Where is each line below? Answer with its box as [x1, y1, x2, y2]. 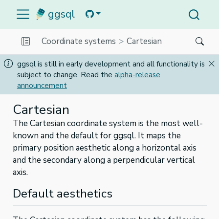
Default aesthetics [12, 186, 112, 202]
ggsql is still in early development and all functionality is [17, 59, 205, 69]
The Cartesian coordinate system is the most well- [12, 118, 203, 129]
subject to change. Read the [17, 69, 114, 80]
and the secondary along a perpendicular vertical [12, 154, 195, 166]
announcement [17, 80, 67, 90]
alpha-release [114, 69, 160, 80]
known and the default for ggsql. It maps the [12, 130, 181, 141]
